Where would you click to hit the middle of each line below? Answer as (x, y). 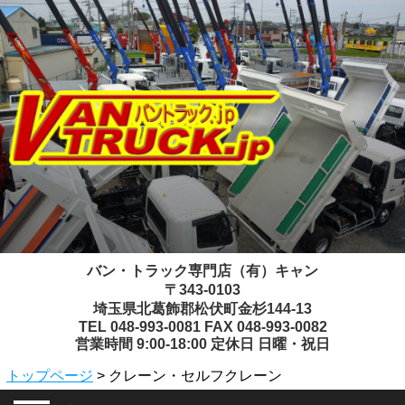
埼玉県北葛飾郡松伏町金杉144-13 (202, 309)
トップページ (50, 376)
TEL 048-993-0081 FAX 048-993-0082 (202, 327)
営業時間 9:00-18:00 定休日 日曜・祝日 (202, 344)
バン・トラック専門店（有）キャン (202, 271)
